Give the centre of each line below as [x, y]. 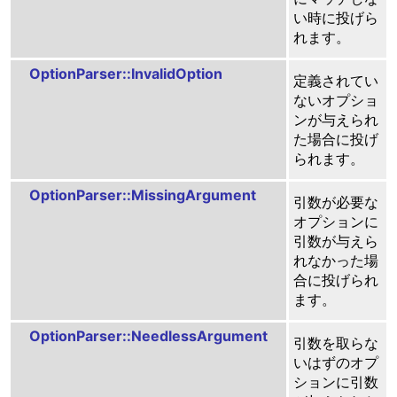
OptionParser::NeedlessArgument [148, 335]
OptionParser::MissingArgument [142, 195]
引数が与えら [335, 241]
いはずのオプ [335, 362]
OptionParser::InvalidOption [125, 73]
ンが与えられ [335, 119]
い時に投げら [335, 17]
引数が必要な [335, 202]
